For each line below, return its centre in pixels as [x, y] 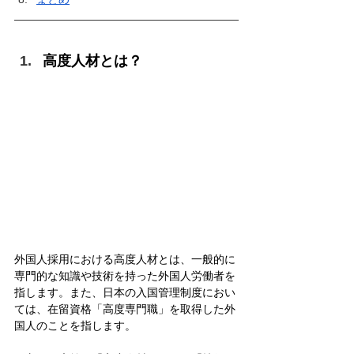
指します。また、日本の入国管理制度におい [125, 292]
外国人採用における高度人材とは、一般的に [125, 259]
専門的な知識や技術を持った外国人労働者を [125, 275]
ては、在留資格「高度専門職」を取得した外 [125, 309]
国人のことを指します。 [75, 325]
